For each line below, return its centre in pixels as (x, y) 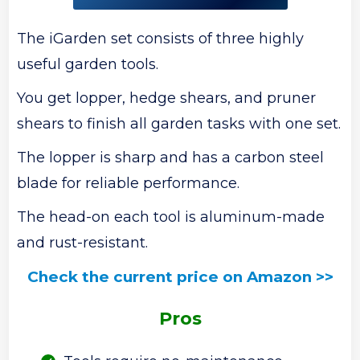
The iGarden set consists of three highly (161, 38)
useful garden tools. (88, 64)
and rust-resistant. (83, 242)
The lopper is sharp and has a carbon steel (171, 157)
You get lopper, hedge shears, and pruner (167, 98)
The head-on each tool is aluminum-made (171, 217)
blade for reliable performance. (129, 183)
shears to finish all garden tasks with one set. (179, 123)
